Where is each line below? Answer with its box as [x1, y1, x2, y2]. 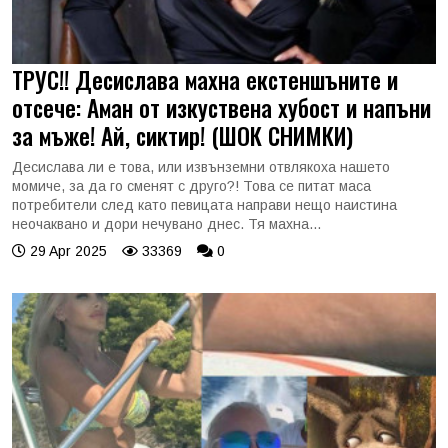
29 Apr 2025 [26, 243, 107, 259]
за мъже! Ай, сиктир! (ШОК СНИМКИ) [12, 118, 353, 153]
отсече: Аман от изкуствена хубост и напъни [12, 90, 431, 125]
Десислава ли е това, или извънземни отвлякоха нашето [12, 159, 390, 175]
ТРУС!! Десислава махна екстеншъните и [12, 62, 398, 97]
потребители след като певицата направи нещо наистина [12, 197, 397, 213]
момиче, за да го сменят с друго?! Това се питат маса [12, 178, 371, 194]
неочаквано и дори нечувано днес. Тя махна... [12, 216, 321, 232]
